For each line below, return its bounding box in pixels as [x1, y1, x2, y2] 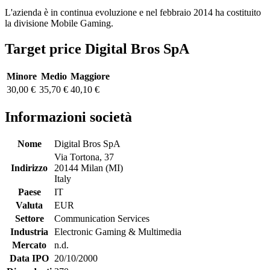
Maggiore [71, 71, 110, 81]
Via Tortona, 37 [54, 152, 114, 163]
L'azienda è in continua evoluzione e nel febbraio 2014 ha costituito [5, 7, 261, 17]
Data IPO [10, 253, 49, 264]
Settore [14, 213, 44, 224]
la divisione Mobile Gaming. [5, 17, 113, 28]
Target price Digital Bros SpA [5, 40, 189, 57]
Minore [7, 71, 37, 81]
